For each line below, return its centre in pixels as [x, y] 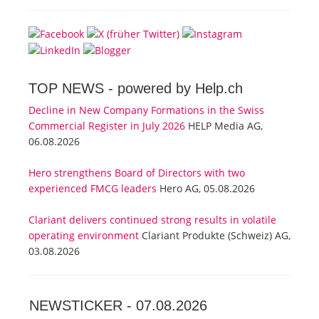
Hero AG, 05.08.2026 [206, 189]
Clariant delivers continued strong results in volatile [152, 220]
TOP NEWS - [73, 89]
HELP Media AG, [224, 126]
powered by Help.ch [180, 89]
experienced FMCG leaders [93, 189]
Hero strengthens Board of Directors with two [137, 173]
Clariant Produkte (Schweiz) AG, [215, 236]
